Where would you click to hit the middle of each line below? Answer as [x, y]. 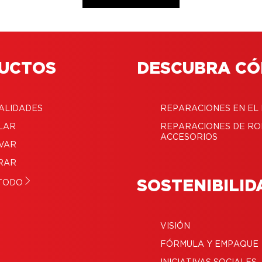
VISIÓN [175, 226]
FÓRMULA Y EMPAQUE [209, 244]
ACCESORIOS [189, 137]
